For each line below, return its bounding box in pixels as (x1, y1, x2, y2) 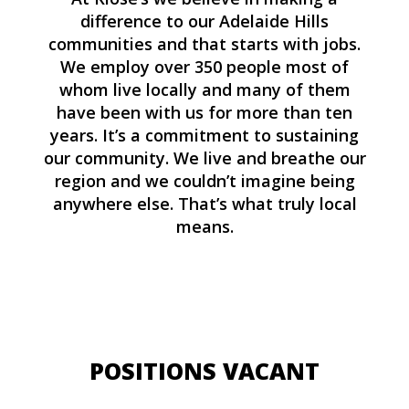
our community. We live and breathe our (43, 147, 366, 170)
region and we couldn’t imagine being (54, 170, 355, 193)
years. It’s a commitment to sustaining (50, 124, 359, 147)
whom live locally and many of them (58, 79, 351, 101)
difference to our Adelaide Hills (80, 10, 329, 33)
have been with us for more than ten (57, 101, 352, 124)
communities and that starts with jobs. (48, 33, 361, 56)
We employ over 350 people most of (60, 56, 349, 79)
